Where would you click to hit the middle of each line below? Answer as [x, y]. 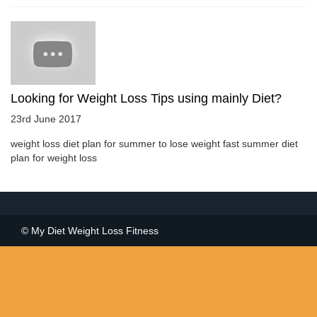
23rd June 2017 [46, 119]
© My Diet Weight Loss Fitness [90, 231]
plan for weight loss [54, 157]
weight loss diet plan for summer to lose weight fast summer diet [154, 143]
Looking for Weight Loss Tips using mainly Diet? [146, 98]
